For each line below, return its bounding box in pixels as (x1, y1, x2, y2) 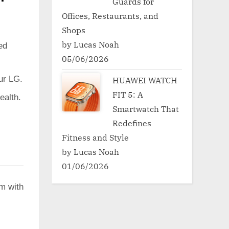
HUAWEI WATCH (112, 74, 178, 85)
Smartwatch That (112, 103, 179, 114)
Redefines (112, 117, 152, 128)
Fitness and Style (62, 131, 129, 143)
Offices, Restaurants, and (62, 10, 158, 21)
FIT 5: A (112, 88, 144, 100)
